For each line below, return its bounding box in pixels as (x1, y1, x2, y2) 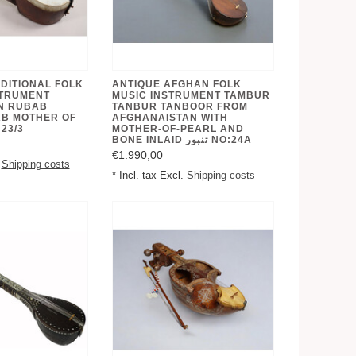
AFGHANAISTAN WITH (112, 111, 229, 123)
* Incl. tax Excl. (112, 169, 188, 181)
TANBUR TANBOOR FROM (112, 100, 249, 112)
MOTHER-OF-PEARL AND (112, 122, 245, 134)
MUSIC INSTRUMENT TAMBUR (112, 89, 271, 101)
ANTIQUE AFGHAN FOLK (112, 78, 242, 90)
